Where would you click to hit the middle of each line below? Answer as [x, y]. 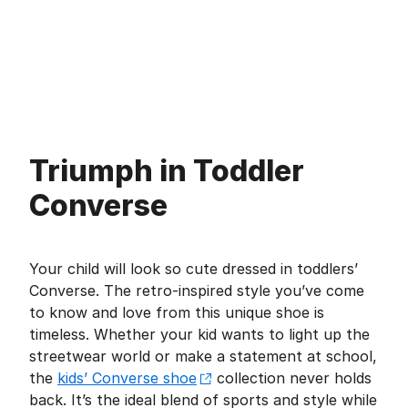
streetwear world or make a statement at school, [203, 356]
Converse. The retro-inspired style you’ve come [197, 291]
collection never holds [292, 378]
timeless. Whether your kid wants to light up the [199, 334]
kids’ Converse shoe [127, 378]
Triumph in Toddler [167, 171]
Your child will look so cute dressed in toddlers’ [194, 269]
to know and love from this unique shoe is [177, 312]
